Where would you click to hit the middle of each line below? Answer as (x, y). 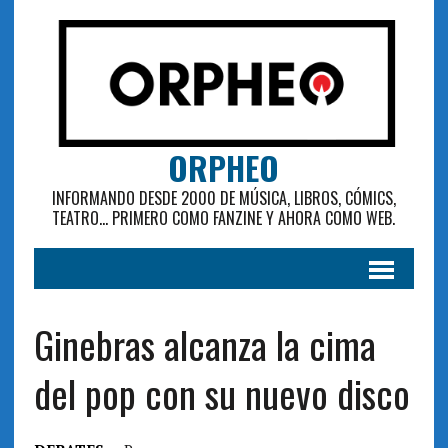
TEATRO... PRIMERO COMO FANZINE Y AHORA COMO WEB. (224, 217)
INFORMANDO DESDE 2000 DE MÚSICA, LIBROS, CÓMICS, (223, 197)
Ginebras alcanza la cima (204, 343)
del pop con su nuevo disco (221, 392)
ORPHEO (224, 167)
